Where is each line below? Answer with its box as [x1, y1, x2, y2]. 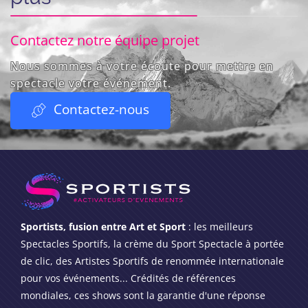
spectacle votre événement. [10, 75, 171, 91]
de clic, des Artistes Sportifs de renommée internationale [21, 254, 284, 267]
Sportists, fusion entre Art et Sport [21, 220, 186, 233]
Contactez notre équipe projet [10, 30, 199, 49]
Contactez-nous [50, 100, 149, 118]
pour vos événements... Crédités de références [21, 272, 236, 285]
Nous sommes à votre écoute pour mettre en [10, 58, 274, 74]
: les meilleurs [186, 220, 253, 233]
